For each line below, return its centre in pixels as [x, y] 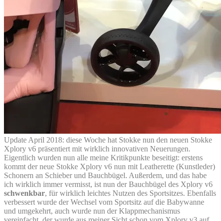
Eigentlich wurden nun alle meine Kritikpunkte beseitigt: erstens [103, 157]
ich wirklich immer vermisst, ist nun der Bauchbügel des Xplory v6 [108, 184]
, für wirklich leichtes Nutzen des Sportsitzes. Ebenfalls [130, 193]
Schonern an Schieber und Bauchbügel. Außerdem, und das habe [105, 175]
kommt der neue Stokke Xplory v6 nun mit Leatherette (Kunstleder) [110, 166]
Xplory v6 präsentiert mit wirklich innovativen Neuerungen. [97, 148]
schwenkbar [24, 193]
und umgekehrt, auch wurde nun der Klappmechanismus [92, 211]
